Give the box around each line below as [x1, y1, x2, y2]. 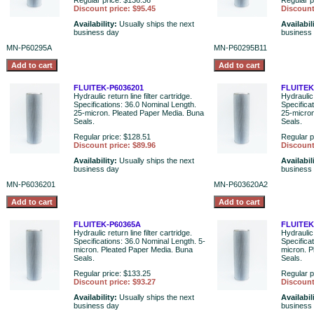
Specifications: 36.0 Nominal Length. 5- [74, 237, 205, 245]
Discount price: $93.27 [74, 278, 156, 286]
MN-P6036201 [6, 180, 55, 189]
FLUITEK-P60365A [74, 220, 141, 228]
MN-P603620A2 [214, 180, 268, 189]
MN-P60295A [6, 43, 52, 52]
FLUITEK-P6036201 [74, 83, 144, 92]
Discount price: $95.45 [74, 4, 156, 13]
